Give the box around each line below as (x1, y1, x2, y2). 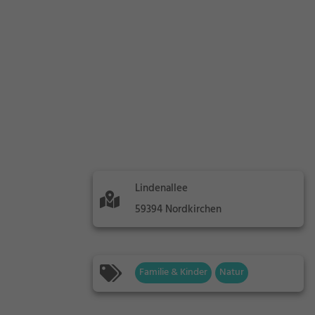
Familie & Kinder (139, 264, 207, 281)
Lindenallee (135, 180, 188, 197)
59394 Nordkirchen (135, 201, 221, 218)
